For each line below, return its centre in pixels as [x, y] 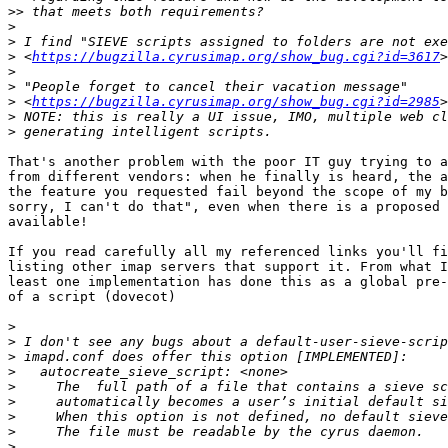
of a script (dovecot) [92, 297]
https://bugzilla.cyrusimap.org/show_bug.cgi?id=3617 [236, 57]
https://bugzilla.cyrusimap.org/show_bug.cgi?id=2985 [236, 102]
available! [48, 222]
